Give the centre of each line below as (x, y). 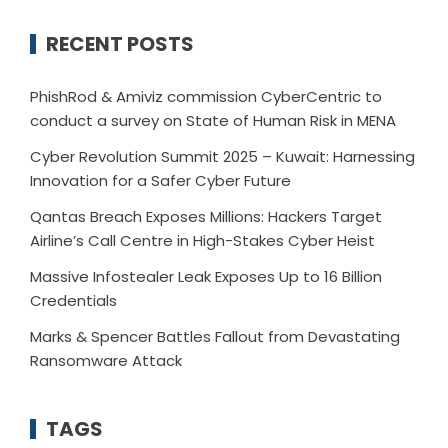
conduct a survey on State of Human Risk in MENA (213, 121)
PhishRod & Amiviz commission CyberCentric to (206, 97)
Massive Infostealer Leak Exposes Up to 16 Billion (206, 277)
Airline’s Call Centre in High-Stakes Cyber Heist (202, 241)
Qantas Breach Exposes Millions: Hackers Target (206, 217)
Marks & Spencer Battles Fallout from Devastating (215, 337)
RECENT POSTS (120, 44)
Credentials (73, 301)
